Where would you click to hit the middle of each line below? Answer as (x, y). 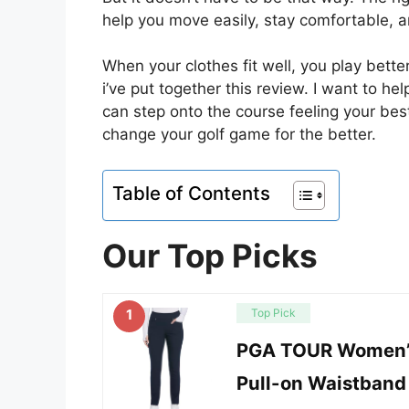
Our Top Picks (210, 255)
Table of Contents (191, 193)
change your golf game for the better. (239, 135)
